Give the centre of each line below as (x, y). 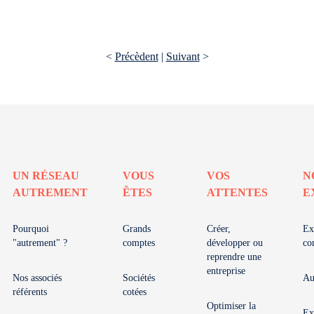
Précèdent (136, 57)
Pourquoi (31, 229)
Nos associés (37, 278)
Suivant (183, 57)
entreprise (226, 271)
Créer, (219, 229)
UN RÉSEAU (46, 176)
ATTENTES (237, 193)
